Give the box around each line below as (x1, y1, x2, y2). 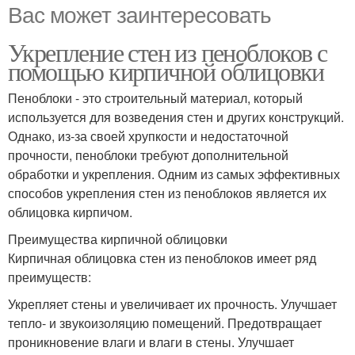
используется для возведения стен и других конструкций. (8, 108, 344, 127)
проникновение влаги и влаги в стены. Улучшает (8, 333, 294, 352)
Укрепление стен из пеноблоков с (8, 35, 327, 70)
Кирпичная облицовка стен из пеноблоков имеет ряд (8, 249, 316, 268)
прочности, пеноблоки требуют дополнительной (8, 146, 288, 165)
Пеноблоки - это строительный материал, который (8, 89, 303, 108)
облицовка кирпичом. (8, 203, 132, 222)
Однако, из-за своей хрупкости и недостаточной (8, 127, 288, 146)
